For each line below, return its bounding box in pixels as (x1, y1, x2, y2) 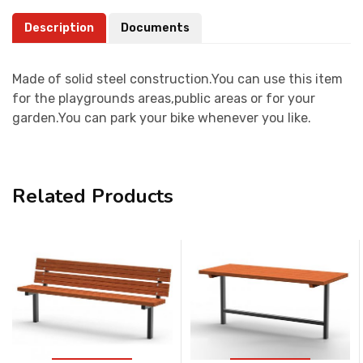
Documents (121, 20, 190, 35)
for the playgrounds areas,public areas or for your (12, 90, 315, 106)
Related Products (12, 182, 173, 209)
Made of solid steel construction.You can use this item (12, 70, 343, 87)
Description (24, 20, 94, 35)
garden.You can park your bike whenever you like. (12, 109, 311, 126)
